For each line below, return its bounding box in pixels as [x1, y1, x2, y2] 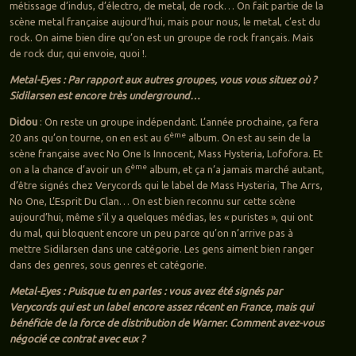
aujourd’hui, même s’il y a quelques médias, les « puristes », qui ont [9, 211, 313, 222]
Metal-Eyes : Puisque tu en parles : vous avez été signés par [9, 284, 282, 296]
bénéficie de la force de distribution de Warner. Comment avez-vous [9, 316, 324, 328]
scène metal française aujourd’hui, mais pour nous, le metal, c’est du [9, 15, 320, 27]
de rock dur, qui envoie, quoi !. [9, 47, 147, 59]
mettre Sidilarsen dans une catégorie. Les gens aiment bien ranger [9, 242, 314, 254]
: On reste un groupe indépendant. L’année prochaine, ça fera [39, 115, 319, 127]
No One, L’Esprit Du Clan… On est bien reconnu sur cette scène [9, 195, 296, 207]
